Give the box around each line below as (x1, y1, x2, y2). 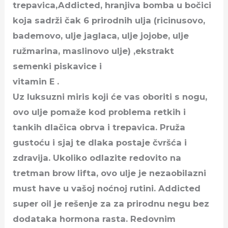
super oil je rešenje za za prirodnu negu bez (13, 198, 210, 209)
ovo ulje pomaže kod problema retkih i (13, 106, 186, 117)
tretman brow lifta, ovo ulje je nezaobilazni (13, 167, 207, 178)
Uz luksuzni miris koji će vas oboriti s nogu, (13, 91, 208, 102)
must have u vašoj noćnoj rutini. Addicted (13, 183, 201, 193)
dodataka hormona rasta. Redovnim (13, 213, 176, 224)
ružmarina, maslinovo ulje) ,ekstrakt (13, 45, 175, 56)
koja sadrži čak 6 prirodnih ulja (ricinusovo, (13, 15, 206, 25)
